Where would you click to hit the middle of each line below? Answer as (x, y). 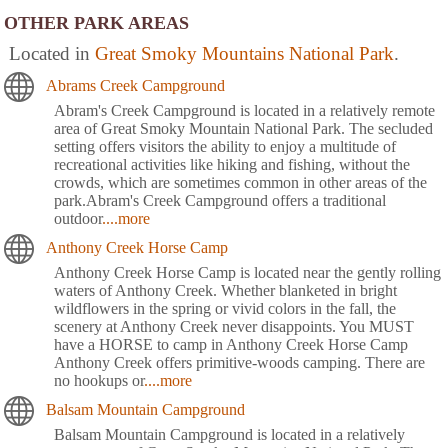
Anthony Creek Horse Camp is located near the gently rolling (247, 272)
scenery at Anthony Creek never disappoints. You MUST (234, 326)
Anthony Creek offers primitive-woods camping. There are (239, 362)
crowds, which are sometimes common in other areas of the (240, 182)
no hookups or (99, 380)
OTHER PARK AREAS (96, 22)
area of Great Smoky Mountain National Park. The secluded (243, 128)
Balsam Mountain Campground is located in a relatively (229, 434)
